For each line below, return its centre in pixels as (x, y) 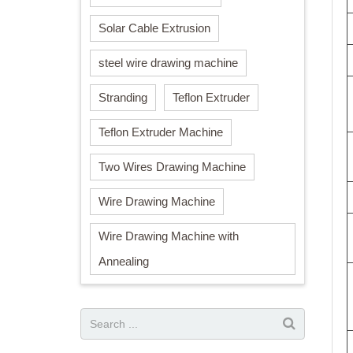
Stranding (123, 98)
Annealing (124, 262)
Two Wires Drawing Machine (172, 167)
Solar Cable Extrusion (154, 28)
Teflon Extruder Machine (161, 132)
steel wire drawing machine (168, 63)
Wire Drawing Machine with (169, 236)
